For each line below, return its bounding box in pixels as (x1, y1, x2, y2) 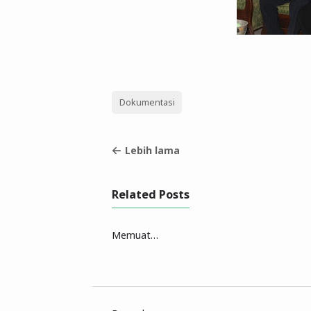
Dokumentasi (119, 96, 175, 108)
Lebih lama (124, 144, 180, 157)
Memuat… (112, 228, 158, 242)
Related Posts (112, 187, 190, 202)
